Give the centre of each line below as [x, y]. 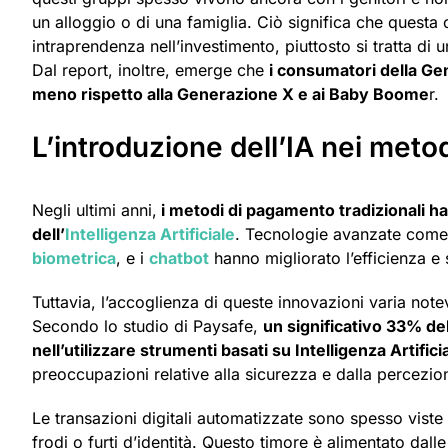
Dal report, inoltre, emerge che [150, 69]
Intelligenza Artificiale [150, 234]
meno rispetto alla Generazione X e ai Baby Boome [230, 93]
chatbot [179, 258]
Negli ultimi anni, [94, 210]
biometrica [74, 258]
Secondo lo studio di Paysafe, [147, 326]
